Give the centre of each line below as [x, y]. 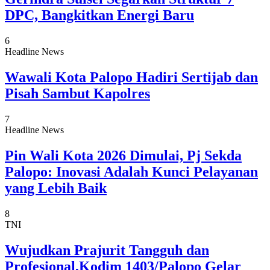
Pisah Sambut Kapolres [77, 94]
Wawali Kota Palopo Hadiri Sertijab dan [131, 77]
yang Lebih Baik [56, 188]
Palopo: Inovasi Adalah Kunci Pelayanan [131, 172]
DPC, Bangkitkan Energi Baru [99, 15]
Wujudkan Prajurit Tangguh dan [107, 250]
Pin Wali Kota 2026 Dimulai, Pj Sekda [123, 156]
